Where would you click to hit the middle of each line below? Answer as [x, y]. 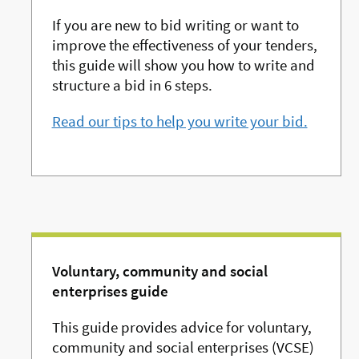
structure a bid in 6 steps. [132, 85]
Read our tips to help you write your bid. [179, 121]
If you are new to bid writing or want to [175, 25]
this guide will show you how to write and [183, 65]
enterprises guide [110, 291]
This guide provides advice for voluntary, [182, 327]
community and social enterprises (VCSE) [183, 347]
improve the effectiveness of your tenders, [184, 45]
